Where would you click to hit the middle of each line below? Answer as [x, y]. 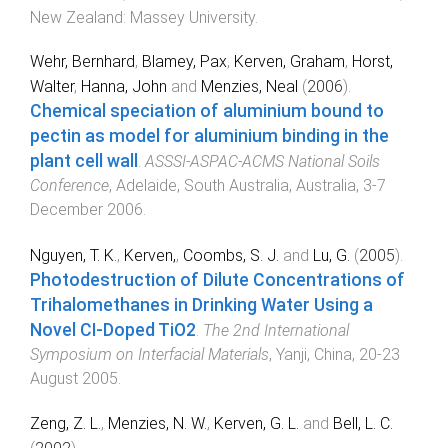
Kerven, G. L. [256, 423]
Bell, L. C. [363, 423]
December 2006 [86, 210]
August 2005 [74, 379]
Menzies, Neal [249, 87]
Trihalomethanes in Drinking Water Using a [201, 305]
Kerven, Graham [289, 62]
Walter [52, 87]
